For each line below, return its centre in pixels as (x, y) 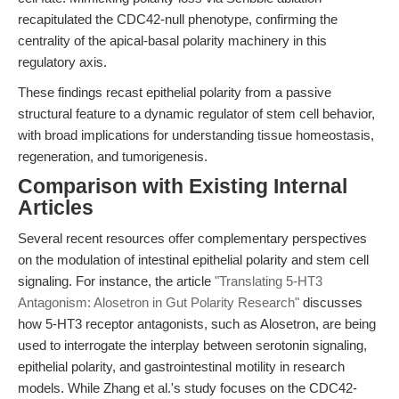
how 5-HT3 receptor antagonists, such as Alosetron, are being (197, 324)
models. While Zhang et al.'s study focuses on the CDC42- (187, 388)
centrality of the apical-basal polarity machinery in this (172, 41)
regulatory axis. (62, 62)
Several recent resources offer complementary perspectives (192, 238)
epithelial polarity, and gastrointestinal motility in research (181, 366)
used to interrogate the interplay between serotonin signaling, (192, 345)
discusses (331, 302)
